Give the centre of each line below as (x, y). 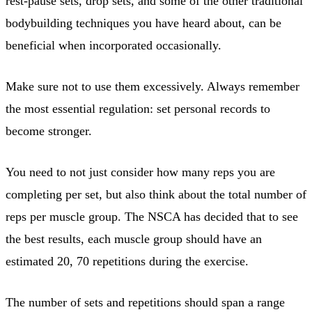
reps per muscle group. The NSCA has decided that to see (152, 216)
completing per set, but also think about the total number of (156, 194)
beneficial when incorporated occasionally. (114, 45)
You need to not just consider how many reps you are (140, 172)
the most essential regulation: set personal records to (138, 108)
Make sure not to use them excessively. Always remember (153, 86)
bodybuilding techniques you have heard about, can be (143, 23)
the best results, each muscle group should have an (134, 239)
